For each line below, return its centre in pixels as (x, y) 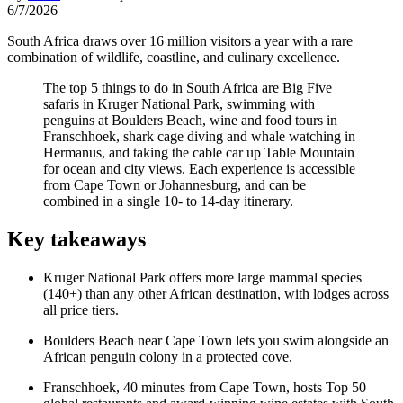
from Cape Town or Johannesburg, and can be (175, 184)
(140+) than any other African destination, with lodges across (216, 293)
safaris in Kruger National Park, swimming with (179, 103)
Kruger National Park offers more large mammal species (202, 277)
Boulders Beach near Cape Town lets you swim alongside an (216, 340)
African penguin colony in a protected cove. (168, 356)
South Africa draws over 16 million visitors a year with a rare (180, 40)
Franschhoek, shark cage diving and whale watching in (199, 136)
